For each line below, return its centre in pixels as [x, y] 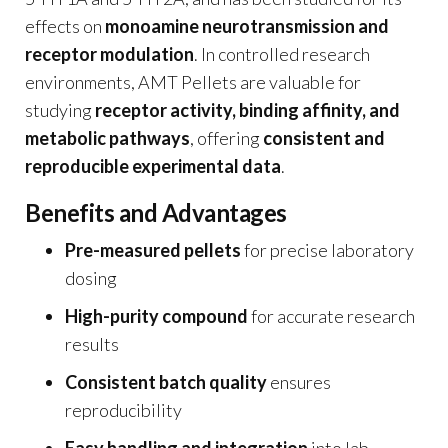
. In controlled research [282, 53]
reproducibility [123, 409]
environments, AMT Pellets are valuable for [193, 81]
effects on [65, 25]
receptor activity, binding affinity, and [247, 109]
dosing [91, 277]
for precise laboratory [327, 249]
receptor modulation [109, 53]
